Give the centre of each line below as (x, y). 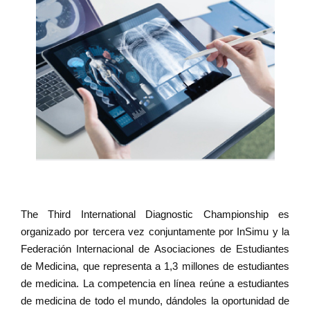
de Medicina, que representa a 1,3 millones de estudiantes (155, 266)
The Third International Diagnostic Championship (145, 214)
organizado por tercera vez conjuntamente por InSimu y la (155, 231)
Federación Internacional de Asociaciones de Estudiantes (155, 249)
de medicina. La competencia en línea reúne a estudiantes (155, 283)
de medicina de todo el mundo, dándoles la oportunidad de (155, 301)
